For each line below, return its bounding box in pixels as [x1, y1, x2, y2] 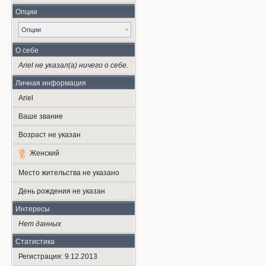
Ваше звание [18, 112, 63, 121]
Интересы [15, 205, 50, 213]
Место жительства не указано [18, 169, 119, 177]
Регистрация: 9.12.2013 [18, 252, 97, 261]
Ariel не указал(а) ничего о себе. [18, 61, 128, 69]
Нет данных [18, 220, 61, 228]
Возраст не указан [18, 131, 81, 139]
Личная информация [15, 79, 86, 87]
